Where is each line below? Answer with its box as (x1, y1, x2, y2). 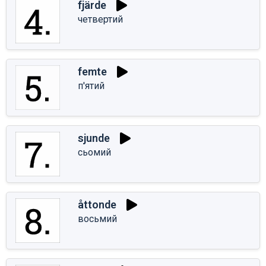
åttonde (78, 198, 116, 211)
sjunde (78, 132, 110, 145)
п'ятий (78, 80, 104, 91)
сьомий (78, 146, 111, 158)
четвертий (78, 13, 123, 25)
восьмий (78, 213, 117, 224)
